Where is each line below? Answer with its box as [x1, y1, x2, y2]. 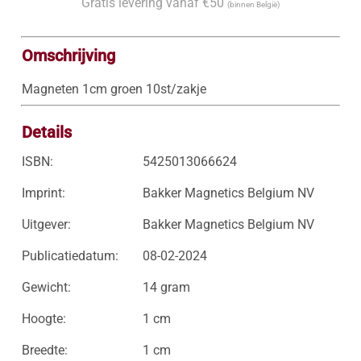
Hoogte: [21, 311, 66, 326]
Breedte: [21, 342, 68, 358]
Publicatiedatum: [21, 248, 118, 263]
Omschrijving [21, 46, 115, 65]
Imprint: [21, 185, 65, 201]
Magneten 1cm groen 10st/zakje [21, 81, 206, 97]
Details [21, 122, 72, 142]
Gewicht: [21, 280, 71, 295]
